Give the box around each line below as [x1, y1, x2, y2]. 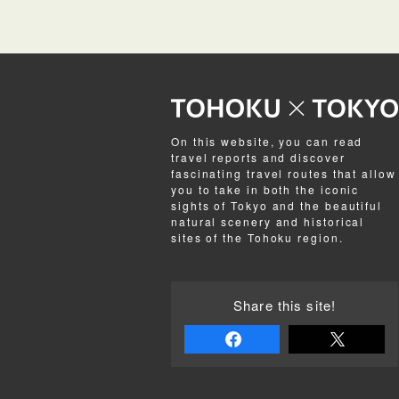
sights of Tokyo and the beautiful [171, 198, 382, 213]
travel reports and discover [171, 150, 346, 165]
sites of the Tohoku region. [171, 230, 344, 245]
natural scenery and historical [171, 214, 365, 229]
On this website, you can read [171, 134, 363, 149]
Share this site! [233, 296, 336, 314]
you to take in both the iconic [171, 182, 360, 197]
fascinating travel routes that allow [171, 166, 396, 181]
